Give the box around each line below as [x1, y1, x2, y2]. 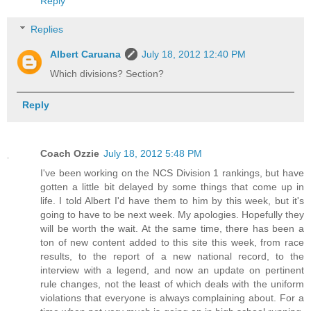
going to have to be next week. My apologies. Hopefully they [40, 209, 304, 221]
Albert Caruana [50, 49, 121, 60]
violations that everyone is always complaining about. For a [40, 292, 304, 304]
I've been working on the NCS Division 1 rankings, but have [40, 167, 304, 179]
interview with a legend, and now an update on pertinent [40, 264, 304, 276]
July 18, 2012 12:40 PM [142, 49, 246, 60]
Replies [31, 24, 64, 35]
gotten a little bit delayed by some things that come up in [40, 181, 304, 193]
